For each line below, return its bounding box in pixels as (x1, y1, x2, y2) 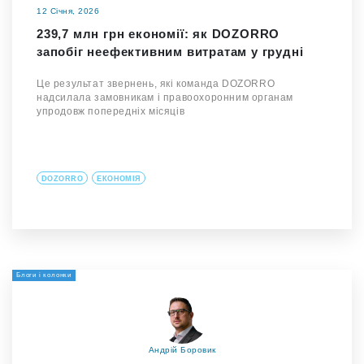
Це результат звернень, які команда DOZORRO (37, 78, 275, 89)
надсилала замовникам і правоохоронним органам (37, 92, 294, 103)
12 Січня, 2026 (37, 6, 99, 15)
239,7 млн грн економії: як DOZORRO (37, 27, 280, 41)
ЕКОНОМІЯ (97, 175, 141, 183)
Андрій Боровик (148, 345, 216, 354)
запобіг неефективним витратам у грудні (37, 45, 304, 58)
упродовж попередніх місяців (37, 106, 185, 117)
